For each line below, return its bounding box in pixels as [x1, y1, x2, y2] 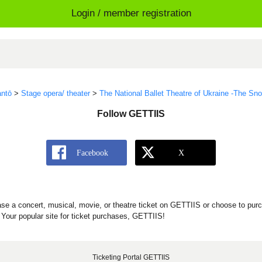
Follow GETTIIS [97, 109, 165, 119]
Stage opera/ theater [21, 89, 90, 98]
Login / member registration [71, 8, 191, 19]
